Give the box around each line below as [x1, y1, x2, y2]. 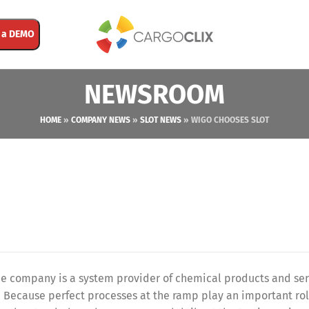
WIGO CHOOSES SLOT [191, 115, 269, 125]
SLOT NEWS [140, 115, 181, 125]
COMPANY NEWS [71, 115, 130, 125]
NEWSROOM [84, 79, 225, 110]
